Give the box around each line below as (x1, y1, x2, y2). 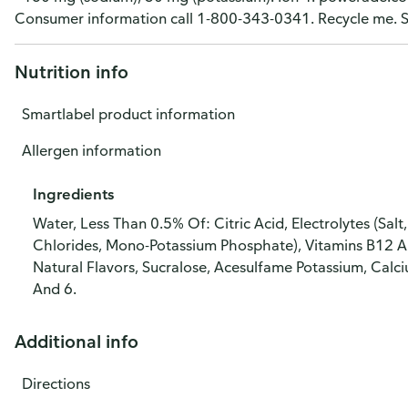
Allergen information (22, 141, 161, 159)
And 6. (33, 280, 76, 298)
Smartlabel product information (22, 105, 235, 123)
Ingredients (33, 185, 114, 203)
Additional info (15, 330, 138, 352)
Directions (22, 374, 90, 393)
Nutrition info (15, 60, 128, 83)
